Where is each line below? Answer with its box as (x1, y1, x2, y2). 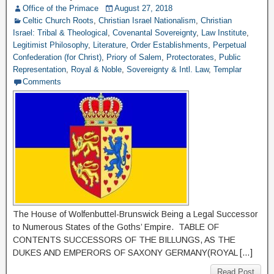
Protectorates (166, 53, 214, 62)
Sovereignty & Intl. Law (127, 65, 209, 74)
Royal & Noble (71, 65, 122, 74)
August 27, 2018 (114, 4, 172, 13)
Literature (93, 40, 126, 50)
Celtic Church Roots (23, 16, 94, 25)
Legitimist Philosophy (13, 40, 88, 50)
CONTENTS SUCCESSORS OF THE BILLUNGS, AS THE (13, 235, 235, 245)
